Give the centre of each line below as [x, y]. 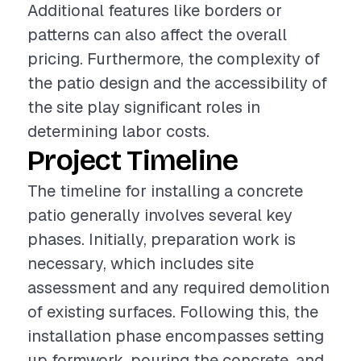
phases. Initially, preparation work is [162, 239]
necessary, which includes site [141, 263]
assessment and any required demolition [178, 288]
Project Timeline [133, 161]
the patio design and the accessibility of [177, 83]
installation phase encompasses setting [176, 336]
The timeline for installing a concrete [165, 191]
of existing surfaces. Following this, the [173, 312]
